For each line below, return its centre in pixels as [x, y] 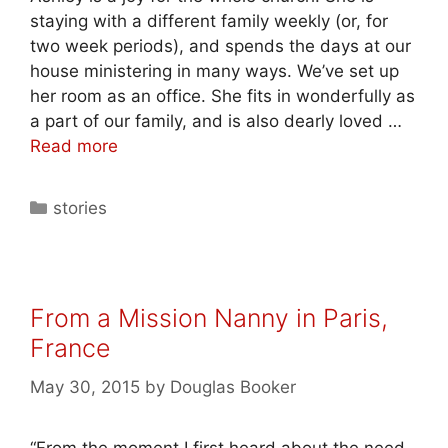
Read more [74, 146]
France [70, 348]
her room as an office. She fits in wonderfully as [222, 96]
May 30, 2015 [85, 386]
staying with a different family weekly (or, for [209, 21]
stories [80, 208]
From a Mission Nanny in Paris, [209, 318]
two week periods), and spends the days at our [220, 46]
